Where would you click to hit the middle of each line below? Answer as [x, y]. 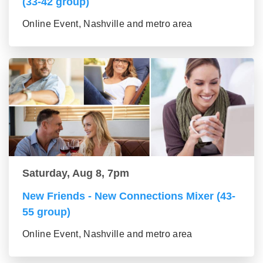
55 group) [46, 212]
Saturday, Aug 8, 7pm [76, 173]
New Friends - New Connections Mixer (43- [129, 196]
